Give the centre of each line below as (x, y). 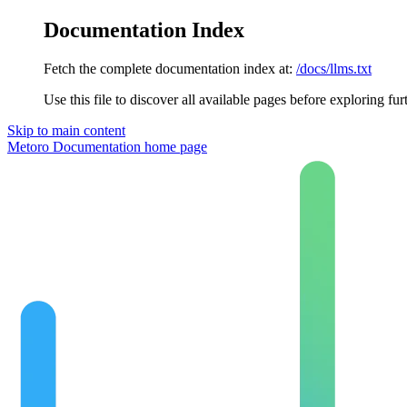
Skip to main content (66, 130)
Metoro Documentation (74, 146)
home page (174, 146)
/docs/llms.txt (334, 68)
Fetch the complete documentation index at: (168, 68)
